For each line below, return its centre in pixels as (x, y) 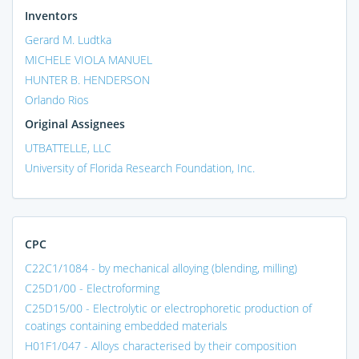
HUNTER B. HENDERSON (87, 79)
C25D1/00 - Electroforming (92, 288)
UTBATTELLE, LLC (68, 147)
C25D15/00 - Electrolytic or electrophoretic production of (168, 308)
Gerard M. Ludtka (68, 39)
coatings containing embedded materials (126, 325)
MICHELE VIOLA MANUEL (89, 59)
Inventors (51, 15)
